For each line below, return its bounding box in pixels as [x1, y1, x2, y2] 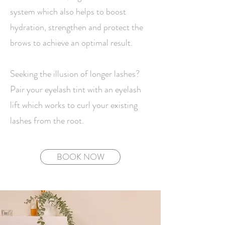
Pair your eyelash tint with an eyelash [10, 83, 141, 96]
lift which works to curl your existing [10, 98, 138, 111]
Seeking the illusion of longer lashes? [10, 67, 140, 80]
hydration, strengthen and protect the [10, 21, 143, 34]
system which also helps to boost [10, 5, 126, 18]
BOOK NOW [56, 151, 104, 163]
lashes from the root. [10, 114, 84, 127]
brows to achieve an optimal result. [10, 36, 133, 49]
